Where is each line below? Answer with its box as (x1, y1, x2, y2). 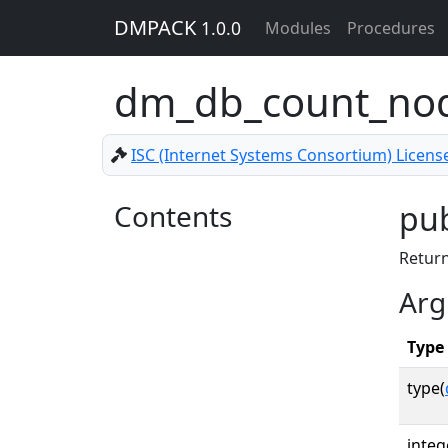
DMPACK (114, 14, 201, 41)
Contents (114, 197, 232, 235)
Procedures (347, 17, 435, 39)
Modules (265, 17, 331, 39)
